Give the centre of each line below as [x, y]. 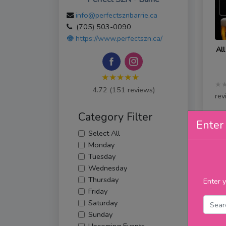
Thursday [103, 180]
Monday [101, 145]
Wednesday [107, 168]
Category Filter [115, 117]
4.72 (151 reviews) [123, 90]
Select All [104, 133]
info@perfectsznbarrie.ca [117, 15]
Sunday [100, 215]
